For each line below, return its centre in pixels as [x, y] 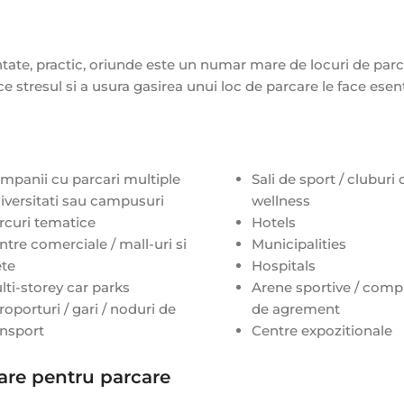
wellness [280, 201]
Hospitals [283, 266]
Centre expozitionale [321, 331]
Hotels [273, 223]
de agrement [295, 309]
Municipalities [298, 244]
